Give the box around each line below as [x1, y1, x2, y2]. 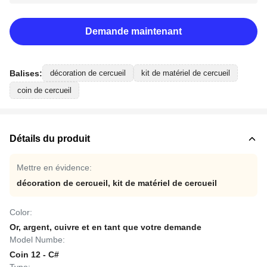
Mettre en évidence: [17, 163, 92, 172]
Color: [10, 207, 32, 217]
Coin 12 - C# [10, 250, 59, 259]
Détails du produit [10, 133, 90, 144]
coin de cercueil [17, 86, 72, 95]
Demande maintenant [85, 26, 182, 36]
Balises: [10, 68, 42, 78]
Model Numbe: [10, 235, 65, 244]
